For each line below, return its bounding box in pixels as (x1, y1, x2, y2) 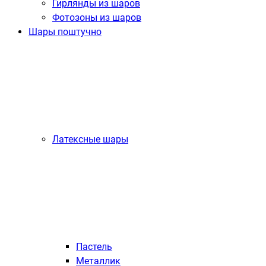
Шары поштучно (28, 26, 102, 37)
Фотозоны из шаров (52, 12, 141, 23)
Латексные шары (52, 134, 128, 145)
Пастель (76, 241, 112, 252)
